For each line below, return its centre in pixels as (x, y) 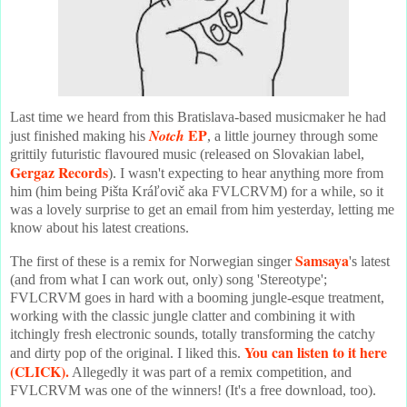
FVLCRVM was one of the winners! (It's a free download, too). (193, 391)
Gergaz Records (59, 173)
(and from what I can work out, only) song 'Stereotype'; (169, 280)
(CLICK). (40, 372)
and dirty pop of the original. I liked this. (127, 353)
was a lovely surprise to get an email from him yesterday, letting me (202, 210)
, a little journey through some (293, 136)
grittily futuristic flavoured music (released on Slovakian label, (187, 154)
